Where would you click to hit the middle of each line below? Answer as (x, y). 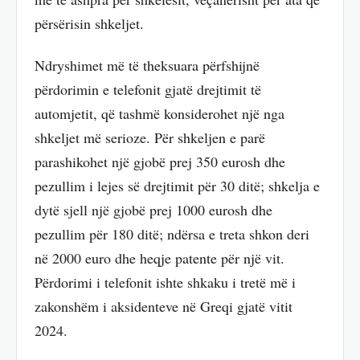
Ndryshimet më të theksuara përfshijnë (147, 65)
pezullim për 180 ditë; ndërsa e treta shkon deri (172, 234)
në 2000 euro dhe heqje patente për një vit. (160, 258)
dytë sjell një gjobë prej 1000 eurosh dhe (153, 210)
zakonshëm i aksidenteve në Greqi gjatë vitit (164, 307)
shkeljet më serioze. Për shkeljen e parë (150, 138)
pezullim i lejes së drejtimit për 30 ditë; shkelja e (177, 186)
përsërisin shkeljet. (89, 23)
